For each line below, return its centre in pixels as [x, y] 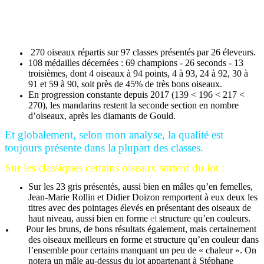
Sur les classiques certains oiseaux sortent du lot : [115, 168]
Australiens [30, 33]
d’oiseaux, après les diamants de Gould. [102, 116]
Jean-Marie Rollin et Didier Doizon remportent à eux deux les [143, 197]
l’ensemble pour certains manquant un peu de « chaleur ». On [142, 250]
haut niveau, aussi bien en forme [89, 218]
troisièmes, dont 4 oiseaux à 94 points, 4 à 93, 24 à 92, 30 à [138, 73]
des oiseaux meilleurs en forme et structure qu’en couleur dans [143, 240]
